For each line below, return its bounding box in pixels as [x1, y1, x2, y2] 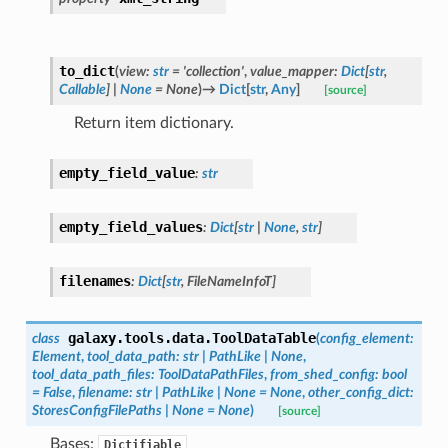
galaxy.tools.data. [67, 329, 212, 346]
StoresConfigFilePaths [31, 402, 162, 418]
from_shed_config [269, 366, 375, 382]
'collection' [182, 63, 244, 79]
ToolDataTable [211, 329, 316, 346]
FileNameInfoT [186, 273, 272, 289]
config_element [319, 330, 410, 346]
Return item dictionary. [73, 114, 234, 131]
